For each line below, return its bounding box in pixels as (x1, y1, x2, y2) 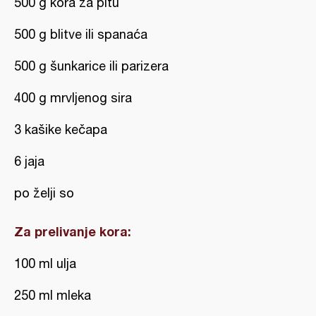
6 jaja (14, 154, 44, 169)
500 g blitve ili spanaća (14, 27, 147, 42)
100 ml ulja (14, 256, 76, 271)
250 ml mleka (14, 288, 91, 303)
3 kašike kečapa (14, 122, 107, 137)
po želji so (14, 186, 74, 200)
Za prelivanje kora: (14, 224, 131, 239)
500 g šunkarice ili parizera (14, 59, 169, 73)
